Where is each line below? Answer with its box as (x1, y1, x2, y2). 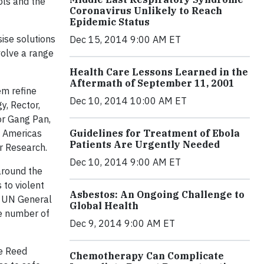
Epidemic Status (70, 16, 150, 28)
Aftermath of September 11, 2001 (70, 77, 235, 89)
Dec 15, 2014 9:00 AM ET (70, 34, 181, 45)
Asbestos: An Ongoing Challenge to (70, 189, 245, 200)
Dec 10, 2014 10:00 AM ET (70, 95, 187, 107)
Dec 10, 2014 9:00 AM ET (70, 156, 181, 168)
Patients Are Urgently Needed (70, 138, 220, 150)
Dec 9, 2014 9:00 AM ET (70, 217, 175, 229)
